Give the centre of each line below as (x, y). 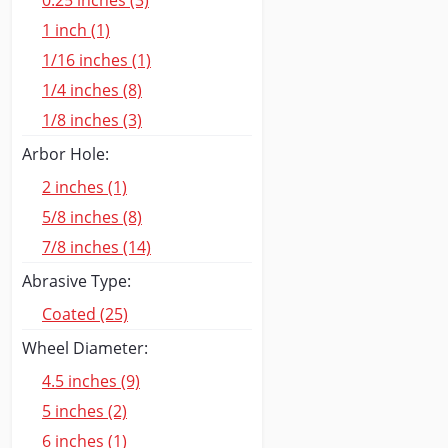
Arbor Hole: (65, 154)
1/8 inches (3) (92, 120)
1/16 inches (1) (96, 60)
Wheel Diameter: (85, 348)
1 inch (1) (76, 30)
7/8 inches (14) (96, 247)
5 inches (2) (84, 411)
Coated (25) (85, 314)
